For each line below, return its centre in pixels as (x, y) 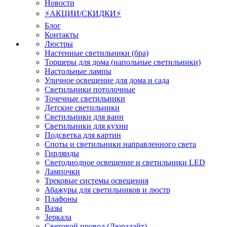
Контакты (62, 35)
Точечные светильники (85, 99)
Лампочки (62, 172)
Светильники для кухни (86, 126)
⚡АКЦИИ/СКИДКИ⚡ (83, 14)
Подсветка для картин (83, 135)
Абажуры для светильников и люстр (107, 190)
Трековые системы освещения (97, 181)
